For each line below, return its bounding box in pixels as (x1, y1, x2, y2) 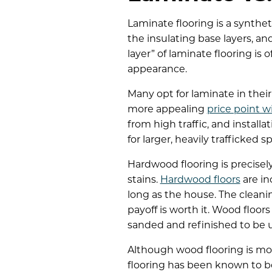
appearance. (127, 63, 187, 75)
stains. (127, 174, 160, 185)
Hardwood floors (160, 174, 240, 185)
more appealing (127, 103, 207, 115)
